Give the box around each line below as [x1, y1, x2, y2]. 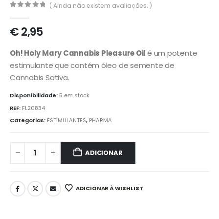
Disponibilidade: [10, 91, 59, 100]
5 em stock [59, 91, 89, 100]
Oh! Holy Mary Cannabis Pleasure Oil [10, 47, 147, 58]
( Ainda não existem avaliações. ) [49, 1, 153, 10]
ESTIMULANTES [47, 116, 86, 125]
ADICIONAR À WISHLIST [75, 184, 143, 192]
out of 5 [15, 10, 53, 17]
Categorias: [10, 116, 47, 125]
